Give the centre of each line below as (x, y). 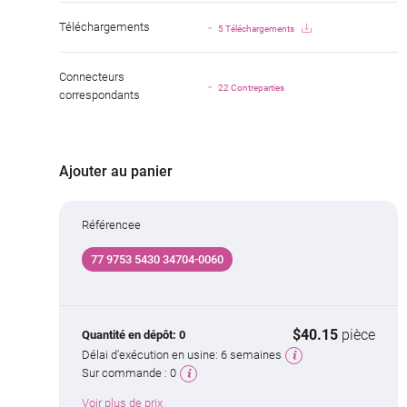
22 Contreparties (252, 87)
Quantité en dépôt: (130, 335)
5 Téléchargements (257, 28)
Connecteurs (92, 77)
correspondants (99, 95)
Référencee (111, 225)
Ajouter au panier (116, 172)
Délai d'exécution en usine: (151, 355)
